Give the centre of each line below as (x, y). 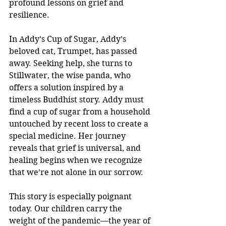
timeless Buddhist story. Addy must (77, 99)
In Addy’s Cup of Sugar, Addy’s (69, 39)
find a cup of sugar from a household (81, 111)
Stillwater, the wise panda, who (71, 75)
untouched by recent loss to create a (80, 124)
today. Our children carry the (67, 208)
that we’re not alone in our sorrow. (76, 172)
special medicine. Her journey (68, 136)
